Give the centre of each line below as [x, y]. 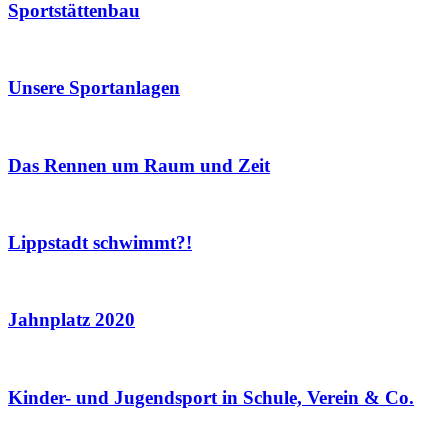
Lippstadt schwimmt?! [100, 242]
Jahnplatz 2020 [71, 320]
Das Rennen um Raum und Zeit [139, 165]
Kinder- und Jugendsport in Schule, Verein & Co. [211, 397]
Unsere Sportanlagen [94, 88]
